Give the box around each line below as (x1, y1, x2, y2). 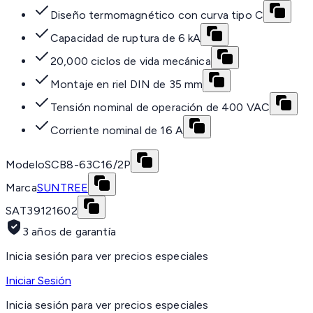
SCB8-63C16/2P (44, 158, 131, 172)
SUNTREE (36, 181, 88, 195)
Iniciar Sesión (6, 274, 71, 288)
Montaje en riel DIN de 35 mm (50, 78, 203, 92)
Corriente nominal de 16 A (50, 124, 183, 138)
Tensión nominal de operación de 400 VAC (50, 101, 270, 115)
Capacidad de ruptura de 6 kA (50, 31, 201, 45)
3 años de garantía (22, 225, 116, 239)
